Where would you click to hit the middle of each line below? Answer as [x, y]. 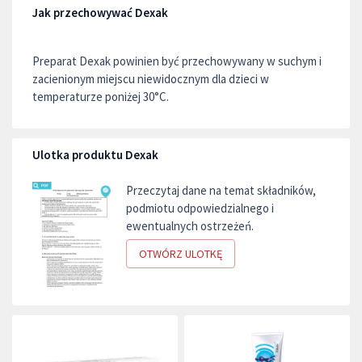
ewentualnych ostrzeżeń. [190, 225]
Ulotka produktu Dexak [95, 154]
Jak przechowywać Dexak [100, 12]
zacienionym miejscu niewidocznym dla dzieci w [151, 78]
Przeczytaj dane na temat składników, [221, 190]
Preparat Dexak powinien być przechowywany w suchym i [177, 61]
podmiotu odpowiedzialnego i [200, 208]
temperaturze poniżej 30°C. [101, 96]
